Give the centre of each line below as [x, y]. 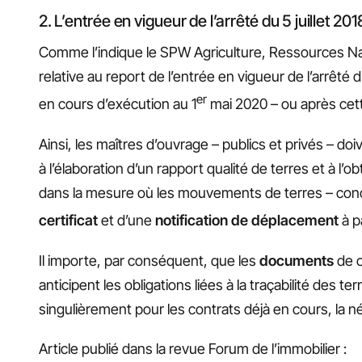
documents [297, 260]
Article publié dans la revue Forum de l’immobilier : [193, 349]
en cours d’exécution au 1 [118, 104]
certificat [68, 220]
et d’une [125, 220]
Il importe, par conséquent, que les [149, 260]
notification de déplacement [245, 220]
